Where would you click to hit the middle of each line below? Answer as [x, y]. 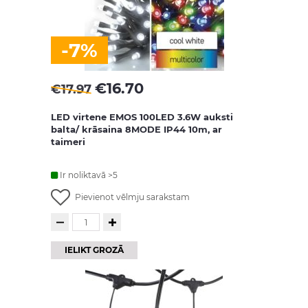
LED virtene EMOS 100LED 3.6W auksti [142, 117]
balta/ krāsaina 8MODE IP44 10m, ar [136, 129]
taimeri [68, 142]
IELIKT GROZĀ [94, 250]
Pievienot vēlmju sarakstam [132, 197]
